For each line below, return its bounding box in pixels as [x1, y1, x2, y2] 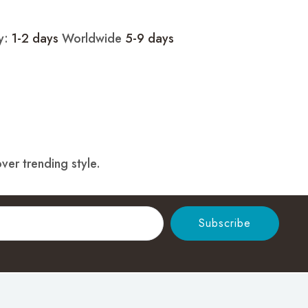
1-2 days [12, 30, 62, 48]
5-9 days [125, 30, 174, 48]
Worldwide [62, 30, 125, 48]
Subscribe [199, 215, 251, 232]
